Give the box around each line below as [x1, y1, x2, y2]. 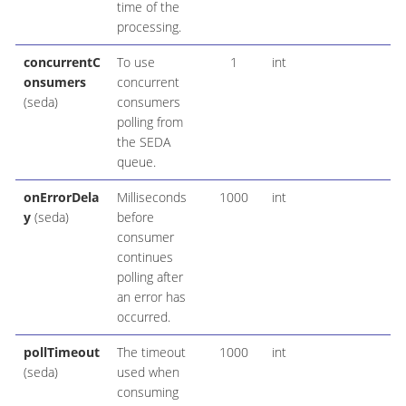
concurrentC [23, 53, 101, 72]
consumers [116, 93, 180, 111]
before [116, 208, 154, 227]
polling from [116, 113, 183, 131]
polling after [116, 268, 183, 286]
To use [116, 53, 155, 72]
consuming [116, 383, 179, 401]
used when [116, 363, 179, 382]
